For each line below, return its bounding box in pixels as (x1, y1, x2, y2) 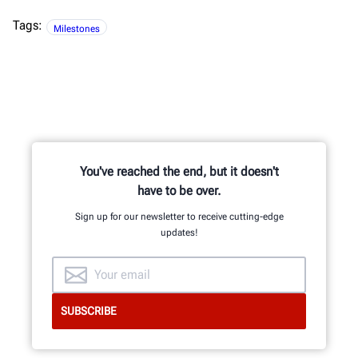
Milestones (54, 22, 100, 34)
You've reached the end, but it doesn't (79, 163, 279, 179)
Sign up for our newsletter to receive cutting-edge (74, 210, 284, 222)
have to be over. (137, 182, 221, 198)
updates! (160, 226, 198, 238)
